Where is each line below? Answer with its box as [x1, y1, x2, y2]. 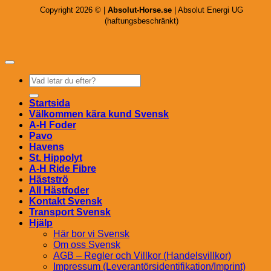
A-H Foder [29, 120, 76, 131]
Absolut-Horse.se [108, 5, 172, 15]
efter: [28, 85, 50, 96]
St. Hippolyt [29, 152, 82, 163]
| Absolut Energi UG [172, 5, 243, 15]
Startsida [29, 98, 70, 109]
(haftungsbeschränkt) [105, 16, 178, 26]
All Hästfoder [29, 185, 89, 196]
